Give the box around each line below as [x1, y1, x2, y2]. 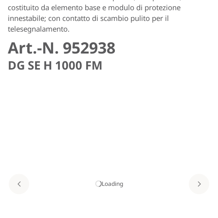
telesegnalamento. [8, 23, 70, 34]
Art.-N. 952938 [8, 36, 115, 58]
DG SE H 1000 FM [8, 56, 103, 73]
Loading [101, 179, 123, 188]
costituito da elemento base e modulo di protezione [8, 2, 181, 12]
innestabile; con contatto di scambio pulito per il [8, 13, 169, 23]
